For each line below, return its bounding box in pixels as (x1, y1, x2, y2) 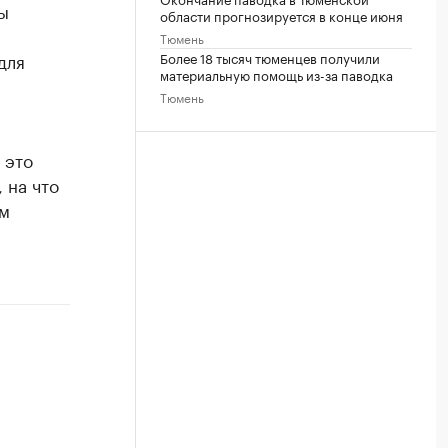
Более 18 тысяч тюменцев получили (160, 47, 380, 67)
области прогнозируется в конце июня (160, 5, 403, 25)
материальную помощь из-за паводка (160, 64, 393, 84)
